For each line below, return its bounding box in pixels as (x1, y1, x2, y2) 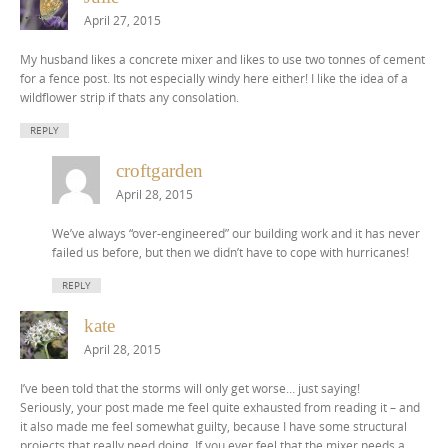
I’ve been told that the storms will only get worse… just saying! (20, 380, 360, 397)
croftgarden (116, 160, 203, 182)
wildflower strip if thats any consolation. (20, 89, 239, 106)
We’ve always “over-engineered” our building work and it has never (52, 225, 420, 242)
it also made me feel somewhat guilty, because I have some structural (20, 418, 407, 435)
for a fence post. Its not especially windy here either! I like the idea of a (20, 70, 408, 87)
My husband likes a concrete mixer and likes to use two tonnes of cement (20, 51, 425, 68)
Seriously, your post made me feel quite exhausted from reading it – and (20, 399, 420, 416)
